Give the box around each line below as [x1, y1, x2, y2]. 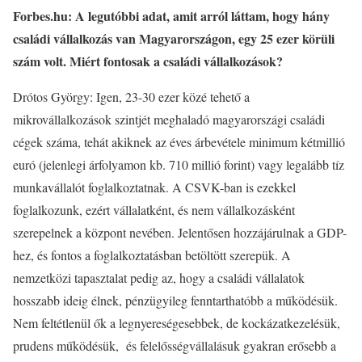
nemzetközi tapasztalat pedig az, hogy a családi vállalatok [13, 269, 305, 286]
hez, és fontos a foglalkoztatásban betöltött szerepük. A [13, 246, 291, 263]
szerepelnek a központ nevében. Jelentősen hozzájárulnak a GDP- [13, 224, 347, 241]
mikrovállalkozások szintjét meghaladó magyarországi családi [13, 111, 325, 128]
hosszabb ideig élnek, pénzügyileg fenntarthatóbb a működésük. [13, 292, 338, 309]
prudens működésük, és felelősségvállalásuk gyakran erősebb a [13, 337, 336, 354]
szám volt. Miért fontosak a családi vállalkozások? [13, 52, 283, 70]
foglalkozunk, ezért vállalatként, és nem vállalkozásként [13, 201, 295, 218]
